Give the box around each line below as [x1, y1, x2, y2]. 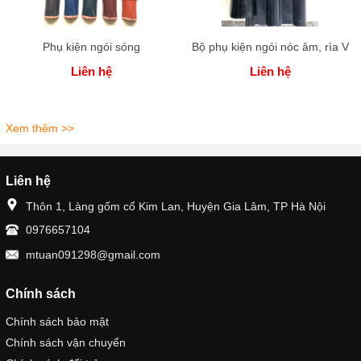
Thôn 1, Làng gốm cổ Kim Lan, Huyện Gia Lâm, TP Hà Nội [26, 200, 326, 213]
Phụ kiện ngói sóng [42, 40, 140, 53]
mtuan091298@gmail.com [26, 248, 160, 261]
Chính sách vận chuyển [6, 336, 126, 349]
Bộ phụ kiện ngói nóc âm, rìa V [191, 40, 349, 53]
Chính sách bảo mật [6, 315, 109, 328]
